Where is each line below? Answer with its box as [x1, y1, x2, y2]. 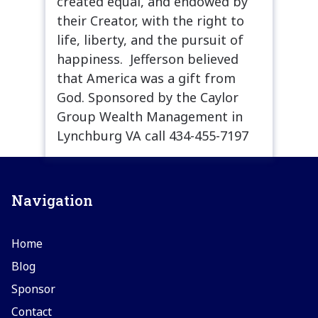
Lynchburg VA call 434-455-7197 [57, 126, 248, 144]
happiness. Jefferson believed [57, 50, 238, 67]
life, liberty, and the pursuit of [57, 31, 243, 48]
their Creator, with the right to [57, 11, 244, 29]
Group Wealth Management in [57, 107, 243, 125]
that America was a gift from [57, 69, 236, 87]
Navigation [11, 190, 93, 209]
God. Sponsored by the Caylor [57, 88, 238, 106]
